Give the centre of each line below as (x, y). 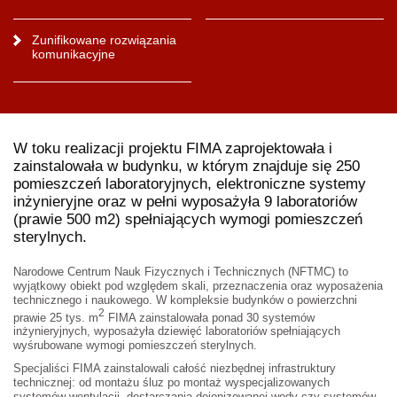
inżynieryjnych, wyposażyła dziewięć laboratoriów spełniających (177, 331)
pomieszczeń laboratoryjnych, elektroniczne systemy (190, 183)
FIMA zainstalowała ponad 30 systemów (210, 317)
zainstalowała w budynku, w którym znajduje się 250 (187, 166)
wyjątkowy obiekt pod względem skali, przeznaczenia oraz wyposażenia (198, 285)
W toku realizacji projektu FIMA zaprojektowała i (173, 148)
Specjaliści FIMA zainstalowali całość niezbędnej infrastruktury (175, 369)
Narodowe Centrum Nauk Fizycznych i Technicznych (151, 271)
